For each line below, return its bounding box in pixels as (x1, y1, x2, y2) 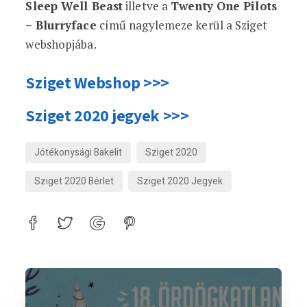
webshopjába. (25, 36, 97, 52)
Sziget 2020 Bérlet (34, 174, 114, 188)
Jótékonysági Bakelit (34, 145, 123, 160)
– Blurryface (25, 17, 97, 33)
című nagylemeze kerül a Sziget (96, 17, 267, 33)
